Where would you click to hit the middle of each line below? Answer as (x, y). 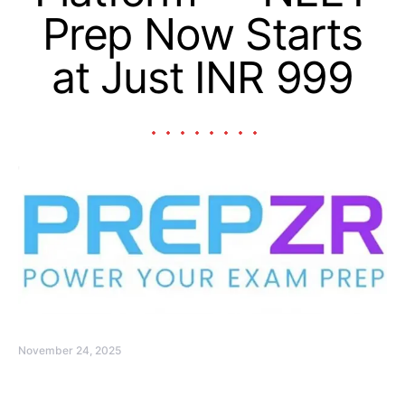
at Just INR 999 (202, 77)
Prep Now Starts (202, 34)
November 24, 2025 (70, 350)
